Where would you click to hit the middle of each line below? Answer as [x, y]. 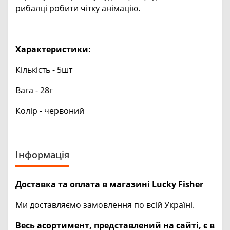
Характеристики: [53, 49]
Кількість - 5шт [44, 70]
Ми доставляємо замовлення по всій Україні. [105, 205]
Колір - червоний [50, 111]
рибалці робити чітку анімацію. [78, 8]
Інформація [42, 154]
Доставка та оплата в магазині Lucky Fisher [109, 184]
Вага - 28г [34, 90]
